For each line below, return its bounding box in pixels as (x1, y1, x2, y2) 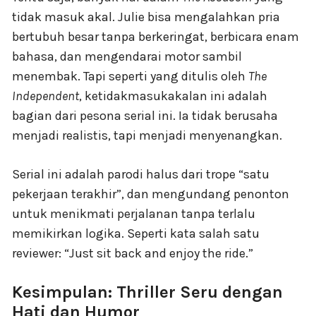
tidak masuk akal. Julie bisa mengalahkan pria (12, 9, 280, 25)
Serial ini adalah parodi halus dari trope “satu (12, 166, 269, 183)
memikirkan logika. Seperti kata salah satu (12, 226, 260, 242)
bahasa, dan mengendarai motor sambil (12, 49, 242, 65)
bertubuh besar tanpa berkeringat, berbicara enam (12, 29, 299, 45)
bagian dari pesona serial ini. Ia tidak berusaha (12, 108, 278, 124)
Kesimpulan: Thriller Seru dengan (12, 282, 283, 303)
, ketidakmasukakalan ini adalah (79, 88, 267, 104)
